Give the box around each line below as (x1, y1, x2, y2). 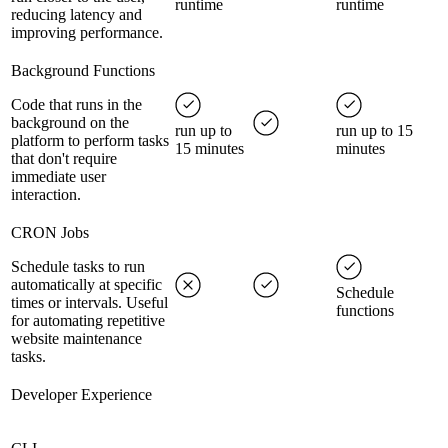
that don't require (11, 150, 117, 168)
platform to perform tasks (11, 132, 169, 150)
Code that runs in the (11, 96, 142, 114)
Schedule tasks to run (11, 258, 145, 276)
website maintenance (11, 330, 142, 348)
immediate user (11, 168, 106, 186)
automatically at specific (11, 276, 162, 294)
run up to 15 (336, 122, 413, 140)
